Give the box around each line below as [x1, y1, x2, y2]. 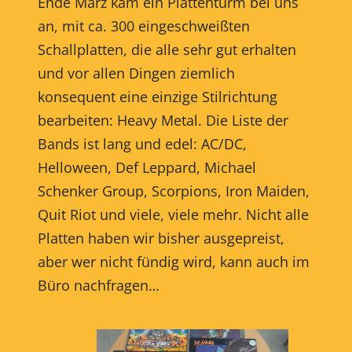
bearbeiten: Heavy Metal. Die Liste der [37, 110, 288, 130]
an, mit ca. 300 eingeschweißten [37, 16, 250, 35]
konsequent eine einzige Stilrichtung [37, 86, 277, 106]
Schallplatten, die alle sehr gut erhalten [37, 39, 296, 59]
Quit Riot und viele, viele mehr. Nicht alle [37, 204, 309, 224]
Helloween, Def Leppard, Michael [37, 157, 256, 177]
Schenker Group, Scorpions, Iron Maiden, [37, 181, 310, 200]
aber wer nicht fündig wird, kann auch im [37, 251, 310, 271]
